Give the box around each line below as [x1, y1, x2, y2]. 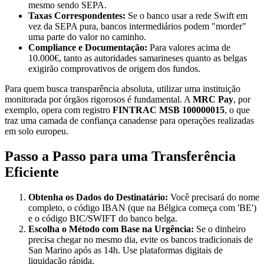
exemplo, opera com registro [5, 104, 113, 115]
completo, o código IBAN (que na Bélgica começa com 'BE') [28, 202, 256, 213]
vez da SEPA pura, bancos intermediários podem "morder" [28, 21, 246, 31]
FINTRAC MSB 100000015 [113, 104, 225, 115]
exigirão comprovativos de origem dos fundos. [28, 63, 200, 74]
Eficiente [5, 164, 59, 180]
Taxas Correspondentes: [28, 10, 126, 21]
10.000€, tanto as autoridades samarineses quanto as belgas [28, 52, 247, 63]
